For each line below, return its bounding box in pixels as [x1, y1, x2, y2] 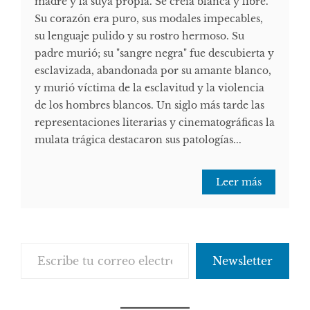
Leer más [216, 175, 262, 188]
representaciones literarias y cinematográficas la [35, 116, 275, 129]
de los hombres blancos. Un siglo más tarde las [35, 98, 264, 111]
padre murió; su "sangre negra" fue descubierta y [35, 46, 274, 60]
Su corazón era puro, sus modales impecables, [35, 12, 263, 25]
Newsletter [212, 253, 273, 268]
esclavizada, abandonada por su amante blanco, [35, 64, 271, 77]
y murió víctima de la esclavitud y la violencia [35, 81, 264, 94]
